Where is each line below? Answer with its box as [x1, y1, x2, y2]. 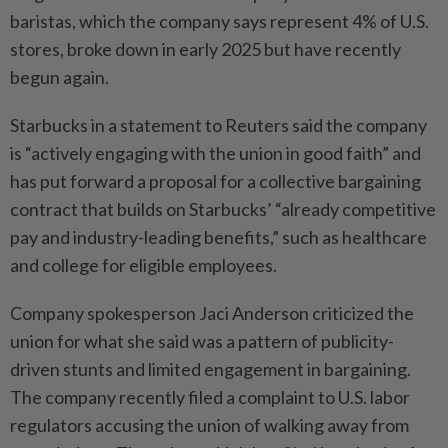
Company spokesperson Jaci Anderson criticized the [10, 302, 414, 325]
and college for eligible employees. [10, 254, 277, 277]
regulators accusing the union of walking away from [10, 414, 409, 437]
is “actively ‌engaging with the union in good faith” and [10, 142, 421, 165]
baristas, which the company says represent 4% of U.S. [10, 10, 429, 33]
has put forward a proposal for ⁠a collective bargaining [10, 170, 421, 193]
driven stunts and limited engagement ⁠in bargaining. [10, 358, 411, 381]
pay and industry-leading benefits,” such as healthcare [10, 226, 427, 249]
